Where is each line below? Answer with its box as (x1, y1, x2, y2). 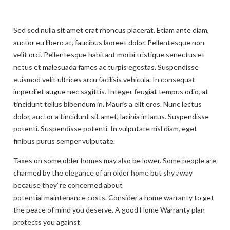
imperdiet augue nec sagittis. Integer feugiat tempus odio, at (13, 87, 208, 96)
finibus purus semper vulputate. (13, 136, 115, 145)
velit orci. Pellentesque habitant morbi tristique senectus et (13, 50, 205, 59)
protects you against (13, 217, 80, 226)
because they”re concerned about (13, 180, 123, 189)
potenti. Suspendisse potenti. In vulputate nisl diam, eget (13, 124, 197, 133)
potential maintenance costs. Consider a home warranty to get (13, 193, 214, 202)
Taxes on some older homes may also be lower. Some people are (13, 156, 216, 165)
